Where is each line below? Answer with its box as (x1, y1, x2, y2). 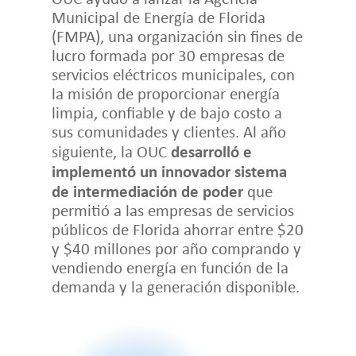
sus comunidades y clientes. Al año (51, 120, 286, 142)
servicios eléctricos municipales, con (51, 63, 295, 85)
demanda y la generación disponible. (51, 275, 300, 297)
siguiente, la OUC (51, 140, 171, 162)
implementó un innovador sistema (51, 159, 287, 182)
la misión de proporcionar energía (51, 82, 280, 104)
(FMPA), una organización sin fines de (51, 25, 303, 47)
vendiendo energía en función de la (51, 256, 288, 278)
